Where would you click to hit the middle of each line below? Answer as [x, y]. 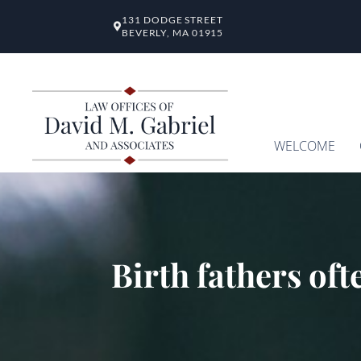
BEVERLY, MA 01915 [172, 33]
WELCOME [304, 146]
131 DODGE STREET [172, 20]
